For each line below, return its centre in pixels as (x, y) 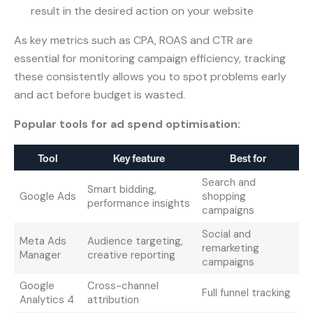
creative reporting (131, 255)
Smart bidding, (122, 189)
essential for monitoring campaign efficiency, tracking (150, 58)
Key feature (139, 157)
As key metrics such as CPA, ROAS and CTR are (133, 40)
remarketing (230, 248)
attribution (113, 299)
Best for (248, 157)
